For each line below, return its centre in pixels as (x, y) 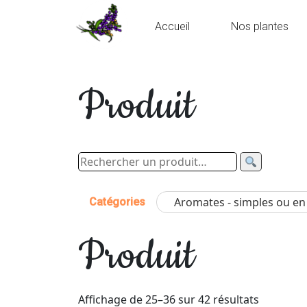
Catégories (117, 202)
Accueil (172, 26)
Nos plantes (260, 26)
